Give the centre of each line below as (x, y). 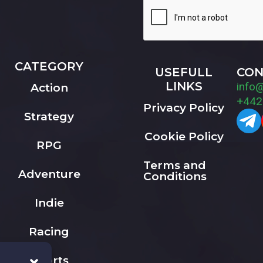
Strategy (49, 116)
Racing (49, 231)
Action (49, 87)
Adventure (49, 174)
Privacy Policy (184, 107)
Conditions (175, 176)
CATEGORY (49, 66)
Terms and (175, 165)
